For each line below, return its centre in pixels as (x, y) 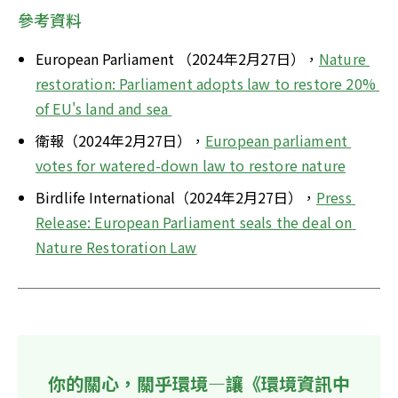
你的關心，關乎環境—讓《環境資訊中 (199, 383)
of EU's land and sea (104, 108)
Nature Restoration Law (116, 247)
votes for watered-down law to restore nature (191, 165)
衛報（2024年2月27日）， (120, 140)
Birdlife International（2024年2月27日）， (176, 197)
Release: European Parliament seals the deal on (194, 222)
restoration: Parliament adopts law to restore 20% (206, 83)
